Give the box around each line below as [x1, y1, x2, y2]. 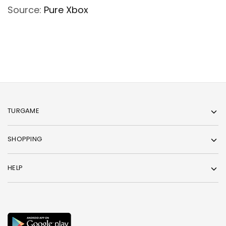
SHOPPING [8, 134, 42, 144]
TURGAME [8, 106, 39, 116]
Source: [8, 4, 44, 17]
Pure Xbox [44, 4, 88, 17]
